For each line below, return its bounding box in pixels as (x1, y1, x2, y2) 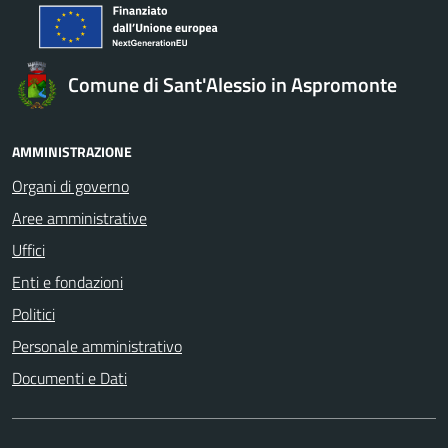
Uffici (12, 237, 45, 262)
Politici (12, 301, 55, 326)
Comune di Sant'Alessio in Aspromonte (68, 68, 397, 100)
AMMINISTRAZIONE (12, 140, 132, 162)
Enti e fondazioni (12, 269, 123, 294)
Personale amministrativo (12, 333, 182, 358)
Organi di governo (12, 173, 129, 198)
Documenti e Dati (12, 365, 127, 390)
